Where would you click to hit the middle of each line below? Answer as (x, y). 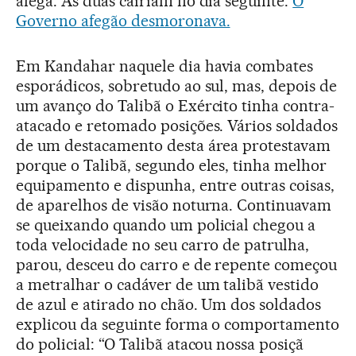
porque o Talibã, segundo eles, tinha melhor (172, 165)
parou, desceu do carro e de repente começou (177, 265)
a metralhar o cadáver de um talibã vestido (168, 284)
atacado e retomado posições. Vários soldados (177, 126)
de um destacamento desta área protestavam (174, 145)
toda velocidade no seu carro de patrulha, (163, 245)
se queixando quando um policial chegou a (166, 225)
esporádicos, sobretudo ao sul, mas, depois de (177, 86)
